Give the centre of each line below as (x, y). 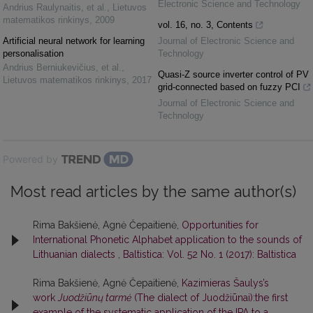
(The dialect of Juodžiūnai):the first (210, 298)
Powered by (30, 159)
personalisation (33, 54)
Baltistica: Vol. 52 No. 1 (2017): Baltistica (210, 255)
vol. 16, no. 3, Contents (205, 25)
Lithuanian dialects (75, 255)
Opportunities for (220, 225)
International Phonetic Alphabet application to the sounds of (167, 240)
